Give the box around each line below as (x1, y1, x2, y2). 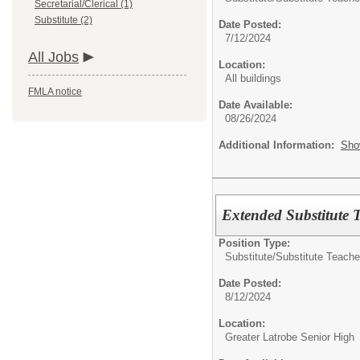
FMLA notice (28, 86, 82, 97)
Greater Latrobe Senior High (225, 330, 354, 343)
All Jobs (28, 49, 79, 65)
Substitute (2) (35, 14, 92, 26)
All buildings (225, 72, 281, 84)
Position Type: (219, 236, 290, 249)
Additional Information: (219, 139, 341, 151)
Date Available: (219, 99, 292, 111)
